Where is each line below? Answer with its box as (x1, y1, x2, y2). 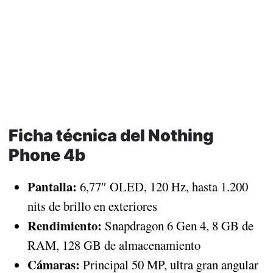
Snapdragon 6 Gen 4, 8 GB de (101, 216, 253, 234)
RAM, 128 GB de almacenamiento (27, 236, 200, 253)
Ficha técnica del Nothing (8, 125, 214, 146)
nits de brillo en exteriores (27, 197, 157, 214)
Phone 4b (8, 144, 85, 165)
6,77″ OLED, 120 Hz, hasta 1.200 (76, 177, 248, 195)
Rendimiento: (27, 216, 102, 235)
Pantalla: (27, 177, 77, 196)
